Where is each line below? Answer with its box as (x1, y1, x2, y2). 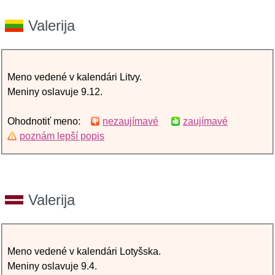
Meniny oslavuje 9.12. (7, 87, 103, 97)
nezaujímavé (103, 116, 158, 126)
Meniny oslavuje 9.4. (7, 261, 97, 271)
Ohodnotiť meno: (7, 116, 90, 126)
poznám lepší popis (20, 131, 104, 141)
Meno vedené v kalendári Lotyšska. (7, 246, 161, 257)
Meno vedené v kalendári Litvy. (7, 72, 142, 82)
